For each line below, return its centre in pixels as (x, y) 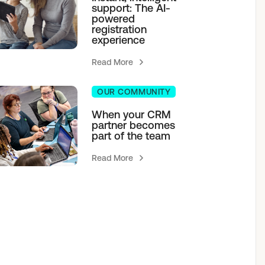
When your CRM (132, 115)
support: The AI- (131, 8)
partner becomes (134, 125)
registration (119, 30)
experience (119, 40)
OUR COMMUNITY (134, 92)
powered (114, 19)
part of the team (131, 136)
